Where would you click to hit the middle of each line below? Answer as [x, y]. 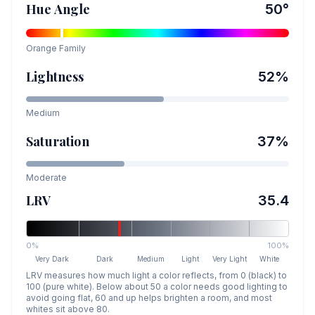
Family [71, 48]
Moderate [46, 178]
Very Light [230, 259]
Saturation [58, 141]
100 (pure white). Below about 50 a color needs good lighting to [157, 287]
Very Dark [52, 259]
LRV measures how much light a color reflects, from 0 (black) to [156, 275]
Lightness [55, 77]
